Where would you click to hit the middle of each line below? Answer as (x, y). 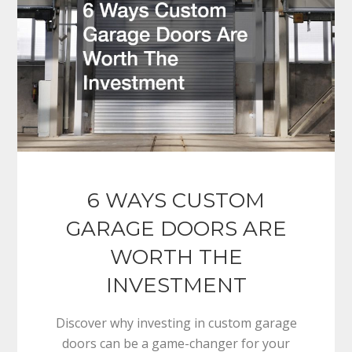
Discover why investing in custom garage (176, 323)
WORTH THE (176, 257)
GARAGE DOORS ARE (176, 229)
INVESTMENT (176, 286)
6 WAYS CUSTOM (176, 201)
